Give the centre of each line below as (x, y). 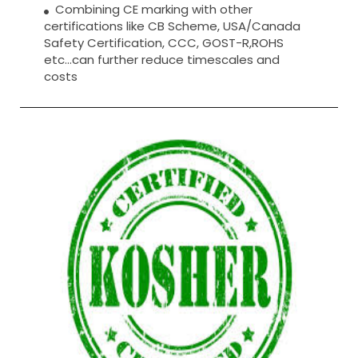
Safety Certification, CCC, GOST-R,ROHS (164, 43)
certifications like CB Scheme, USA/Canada (172, 26)
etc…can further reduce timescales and (162, 60)
